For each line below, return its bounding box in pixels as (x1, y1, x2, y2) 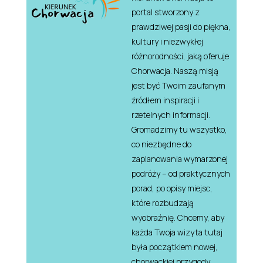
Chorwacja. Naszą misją (131, 65, 218, 76)
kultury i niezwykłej (131, 35, 203, 47)
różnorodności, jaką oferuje (131, 50, 229, 62)
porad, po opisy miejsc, (131, 182, 213, 194)
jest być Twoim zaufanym (131, 79, 225, 91)
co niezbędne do (131, 138, 191, 150)
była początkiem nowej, (131, 241, 218, 252)
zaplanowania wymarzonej (131, 153, 228, 164)
